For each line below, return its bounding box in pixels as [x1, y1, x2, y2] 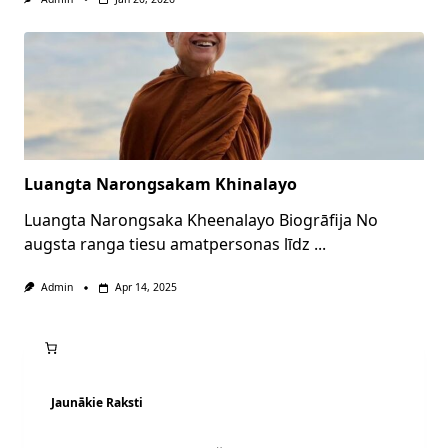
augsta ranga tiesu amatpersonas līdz [24, 233, 310, 256]
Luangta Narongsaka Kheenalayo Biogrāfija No [24, 209, 378, 232]
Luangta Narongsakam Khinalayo [24, 173, 297, 196]
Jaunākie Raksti [51, 393, 143, 411]
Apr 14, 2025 [114, 280, 177, 295]
